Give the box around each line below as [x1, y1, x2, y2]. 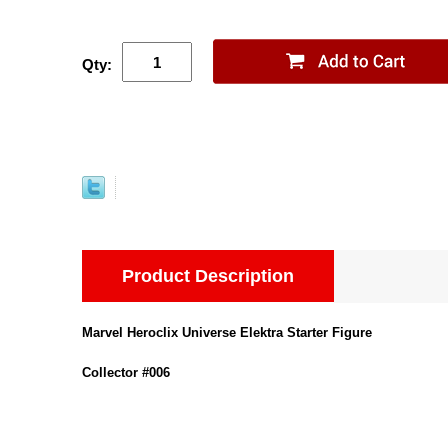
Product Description [122, 266, 294, 286]
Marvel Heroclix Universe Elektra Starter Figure [82, 325, 372, 340]
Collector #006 [82, 365, 170, 380]
